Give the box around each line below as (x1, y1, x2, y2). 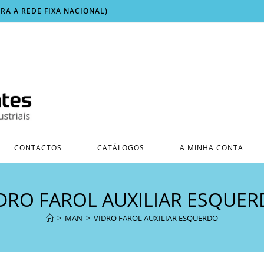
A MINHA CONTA (179, 142, 243, 153)
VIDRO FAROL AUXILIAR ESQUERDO (94, 212, 218, 223)
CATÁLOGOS (97, 142, 144, 153)
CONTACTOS (14, 142, 62, 153)
